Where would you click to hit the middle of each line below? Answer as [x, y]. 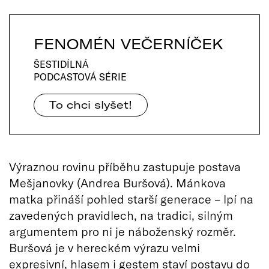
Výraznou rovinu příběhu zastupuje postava [125, 166]
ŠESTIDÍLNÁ [61, 64]
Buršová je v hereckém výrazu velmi [104, 247]
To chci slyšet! [91, 105]
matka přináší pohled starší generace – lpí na [131, 199]
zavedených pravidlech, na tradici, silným [121, 215]
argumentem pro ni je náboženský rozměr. [122, 231]
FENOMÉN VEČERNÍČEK [128, 44]
